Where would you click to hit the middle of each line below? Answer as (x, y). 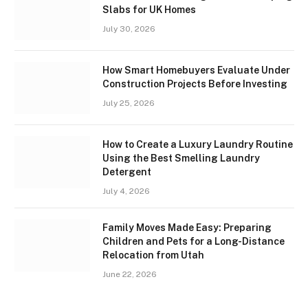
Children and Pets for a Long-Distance (194, 241)
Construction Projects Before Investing (195, 84)
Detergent (127, 172)
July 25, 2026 (129, 103)
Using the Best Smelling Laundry (181, 158)
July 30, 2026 (129, 29)
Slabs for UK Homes (149, 9)
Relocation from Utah (153, 255)
